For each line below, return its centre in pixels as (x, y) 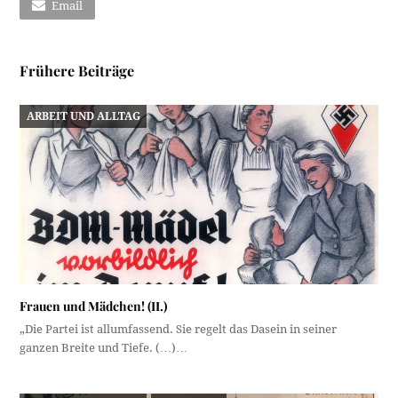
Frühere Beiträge (77, 71)
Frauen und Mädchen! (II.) (94, 306)
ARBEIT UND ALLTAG (83, 116)
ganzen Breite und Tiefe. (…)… (104, 347)
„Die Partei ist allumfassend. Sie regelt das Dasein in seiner (179, 329)
